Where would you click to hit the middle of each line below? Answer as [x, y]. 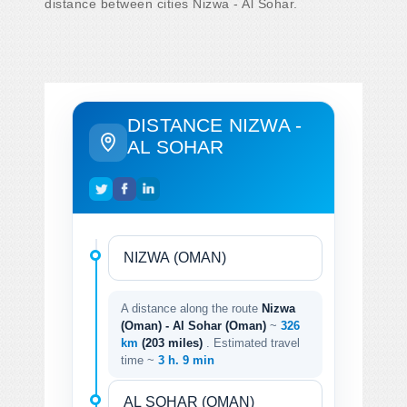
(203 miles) [174, 342]
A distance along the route [191, 308]
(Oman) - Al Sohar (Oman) [194, 325]
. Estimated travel [253, 342]
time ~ [139, 360]
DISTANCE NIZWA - [215, 124]
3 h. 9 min [186, 360]
